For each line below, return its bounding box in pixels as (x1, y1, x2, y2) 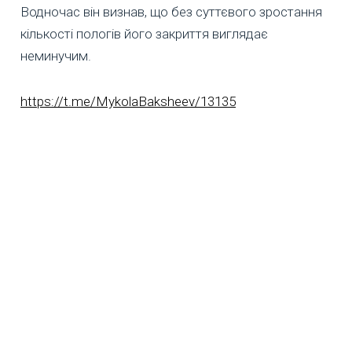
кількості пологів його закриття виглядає (20, 26, 268, 42)
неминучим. (20, 48, 91, 64)
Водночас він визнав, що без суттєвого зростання (20, 4, 322, 20)
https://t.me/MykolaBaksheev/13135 (20, 93, 236, 110)
